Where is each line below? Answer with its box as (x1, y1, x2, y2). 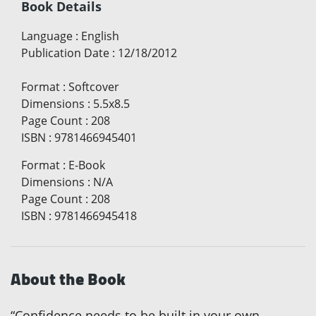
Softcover (68, 78, 119, 95)
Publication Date (21, 44, 109, 61)
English (81, 28, 119, 44)
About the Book (11, 262, 126, 295)
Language (21, 28, 73, 44)
